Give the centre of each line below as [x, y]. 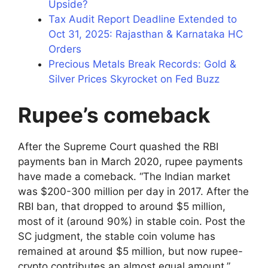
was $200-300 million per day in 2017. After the [133, 191]
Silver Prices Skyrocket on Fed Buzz [134, 79]
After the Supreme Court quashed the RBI [118, 146]
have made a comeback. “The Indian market [124, 176]
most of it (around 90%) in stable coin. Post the [132, 221]
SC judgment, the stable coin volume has [117, 236]
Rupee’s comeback [114, 115]
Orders [65, 49]
